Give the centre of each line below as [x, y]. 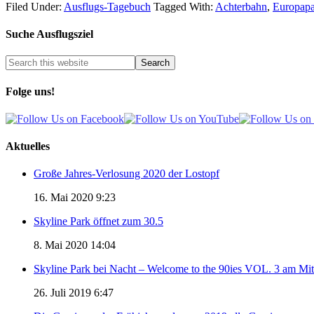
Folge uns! [30, 91]
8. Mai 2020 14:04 [75, 245]
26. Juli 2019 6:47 [74, 293]
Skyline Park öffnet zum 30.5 [98, 221]
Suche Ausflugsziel [49, 34]
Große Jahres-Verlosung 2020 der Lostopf [127, 174]
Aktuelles [28, 146]
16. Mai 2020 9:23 [75, 198]
